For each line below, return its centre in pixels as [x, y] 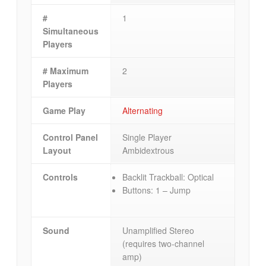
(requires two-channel [164, 244]
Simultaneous [71, 31]
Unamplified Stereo [159, 231]
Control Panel [71, 137]
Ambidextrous [148, 151]
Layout [57, 151]
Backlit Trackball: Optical [168, 177]
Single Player [147, 137]
